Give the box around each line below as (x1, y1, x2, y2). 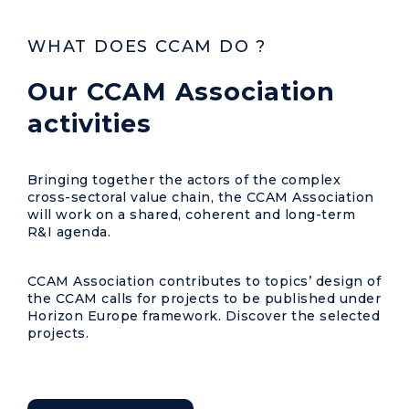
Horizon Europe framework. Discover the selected (27, 308, 381, 325)
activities (27, 109, 152, 140)
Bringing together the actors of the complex (27, 172, 341, 189)
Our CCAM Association (27, 77, 335, 108)
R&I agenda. (27, 224, 111, 241)
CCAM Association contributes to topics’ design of (27, 273, 382, 290)
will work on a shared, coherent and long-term (27, 206, 356, 224)
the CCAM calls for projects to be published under (27, 290, 382, 308)
